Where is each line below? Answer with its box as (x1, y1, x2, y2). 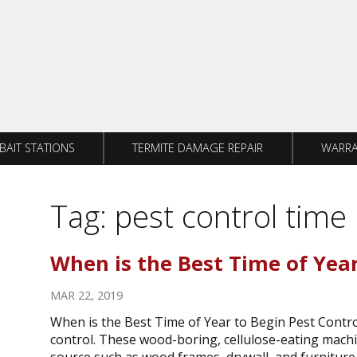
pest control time (114, 195, 347, 237)
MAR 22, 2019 (49, 288, 123, 304)
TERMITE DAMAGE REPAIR (132, 140, 264, 156)
